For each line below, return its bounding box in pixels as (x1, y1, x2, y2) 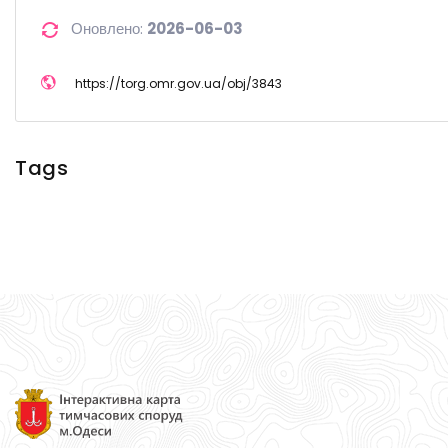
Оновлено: (71, 17, 147, 39)
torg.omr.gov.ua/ (121, 74, 227, 92)
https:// (75, 74, 121, 92)
